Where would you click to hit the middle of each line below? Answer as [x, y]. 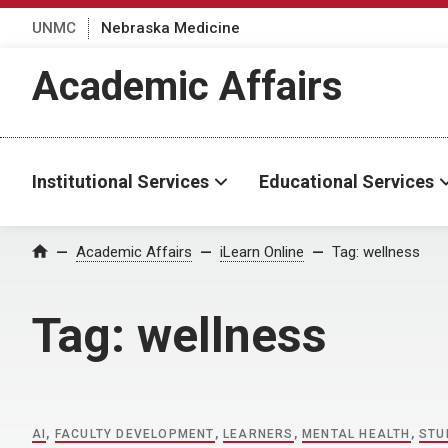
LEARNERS [258, 434]
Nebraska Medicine [170, 27]
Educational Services [346, 181]
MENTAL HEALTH [356, 434]
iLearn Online [262, 252]
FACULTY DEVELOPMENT [134, 434]
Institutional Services [120, 181]
